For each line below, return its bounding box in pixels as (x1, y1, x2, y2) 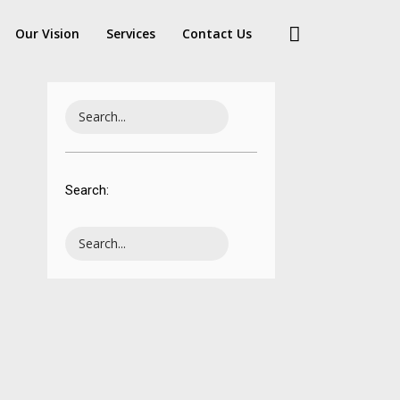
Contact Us (182, 25, 253, 42)
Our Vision (15, 25, 80, 42)
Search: (64, 182, 109, 199)
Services (106, 25, 156, 42)
